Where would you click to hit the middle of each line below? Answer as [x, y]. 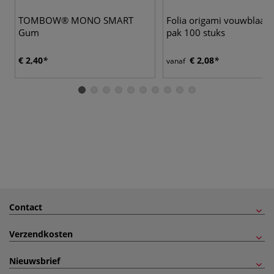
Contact [26, 207]
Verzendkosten [41, 234]
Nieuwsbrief [35, 261]
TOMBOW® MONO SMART [76, 20]
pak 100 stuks [196, 32]
